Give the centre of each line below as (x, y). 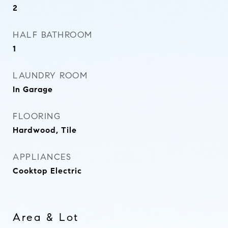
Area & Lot (46, 217)
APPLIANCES (42, 157)
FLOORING (37, 116)
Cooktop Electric (47, 171)
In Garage (33, 89)
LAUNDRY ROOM (50, 76)
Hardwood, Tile (45, 130)
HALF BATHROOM (53, 35)
